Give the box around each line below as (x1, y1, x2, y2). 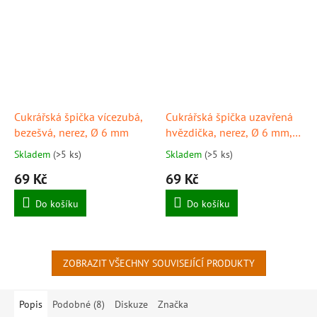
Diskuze (115, 297, 148, 311)
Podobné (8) (52, 297, 105, 311)
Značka (158, 297, 188, 311)
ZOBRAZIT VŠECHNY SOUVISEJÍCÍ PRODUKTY (62, 256, 255, 270)
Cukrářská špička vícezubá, (14, 109, 143, 124)
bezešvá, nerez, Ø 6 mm (14, 125, 129, 139)
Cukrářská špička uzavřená (166, 109, 293, 124)
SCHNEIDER (166, 140, 224, 155)
